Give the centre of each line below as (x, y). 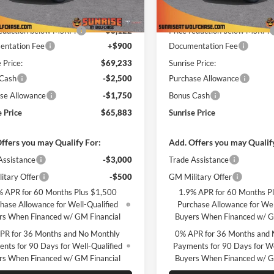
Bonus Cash (190, 95)
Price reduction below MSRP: (219, 30)
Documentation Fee (204, 46)
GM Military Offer (201, 176)
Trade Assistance (199, 159)
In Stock (186, 23)
